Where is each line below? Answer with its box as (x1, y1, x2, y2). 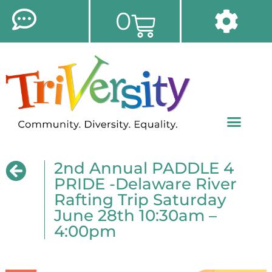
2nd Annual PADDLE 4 (54, 158, 234, 178)
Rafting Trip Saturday (54, 190, 227, 210)
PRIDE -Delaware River (54, 174, 237, 194)
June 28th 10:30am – (54, 206, 217, 226)
